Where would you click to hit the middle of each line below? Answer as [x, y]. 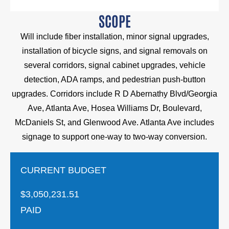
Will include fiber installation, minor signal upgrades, [114, 37]
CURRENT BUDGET [63, 170]
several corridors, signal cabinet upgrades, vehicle [114, 65]
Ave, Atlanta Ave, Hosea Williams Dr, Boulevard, [114, 108]
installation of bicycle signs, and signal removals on [114, 51]
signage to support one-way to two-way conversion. [114, 137]
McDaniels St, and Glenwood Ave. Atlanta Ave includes [114, 122]
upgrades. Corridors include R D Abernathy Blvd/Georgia [114, 94]
